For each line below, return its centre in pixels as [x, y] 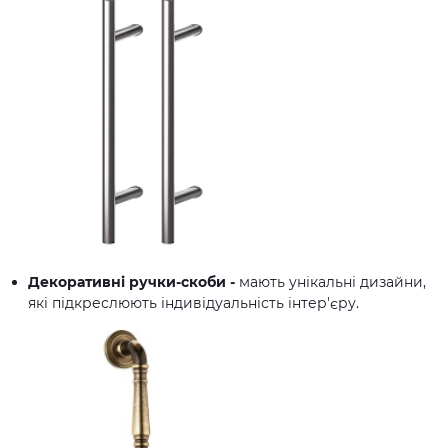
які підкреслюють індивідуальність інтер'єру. [193, 303]
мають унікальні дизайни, [330, 282]
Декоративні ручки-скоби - [131, 282]
